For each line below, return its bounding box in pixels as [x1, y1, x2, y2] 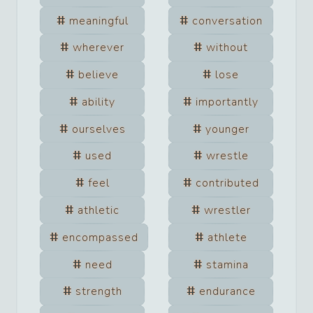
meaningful [68, 13, 129, 29]
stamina [205, 256, 249, 272]
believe [78, 67, 119, 83]
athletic [78, 203, 119, 219]
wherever [73, 40, 124, 56]
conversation [191, 13, 263, 29]
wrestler [203, 203, 251, 219]
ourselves [71, 121, 126, 137]
